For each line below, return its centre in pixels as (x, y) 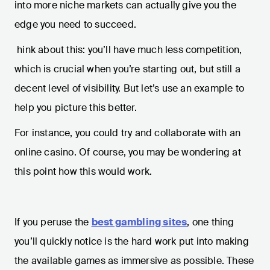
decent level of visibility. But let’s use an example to (130, 89)
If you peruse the (53, 222)
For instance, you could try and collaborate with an (128, 133)
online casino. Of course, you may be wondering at (128, 152)
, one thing (211, 222)
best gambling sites (139, 222)
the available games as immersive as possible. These (134, 261)
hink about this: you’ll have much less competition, (128, 50)
